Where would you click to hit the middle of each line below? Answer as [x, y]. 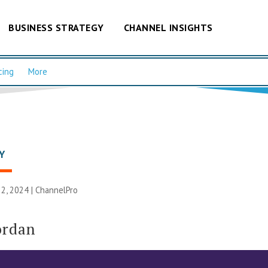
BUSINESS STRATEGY [56, 27]
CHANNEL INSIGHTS [168, 27]
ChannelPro [57, 190]
